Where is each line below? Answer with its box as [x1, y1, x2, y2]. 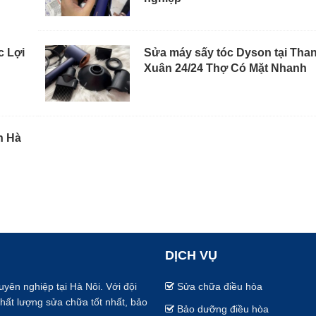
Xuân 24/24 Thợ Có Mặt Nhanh [143, 61, 307, 74]
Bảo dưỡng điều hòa [177, 303, 269, 315]
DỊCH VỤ [165, 248, 217, 262]
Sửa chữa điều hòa [177, 280, 262, 292]
